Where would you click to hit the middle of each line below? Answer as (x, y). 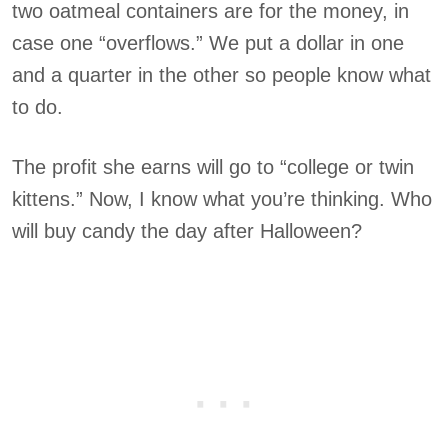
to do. (37, 107)
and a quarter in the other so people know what (221, 75)
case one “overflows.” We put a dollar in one (208, 43)
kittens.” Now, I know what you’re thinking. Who (222, 199)
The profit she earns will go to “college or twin (213, 167)
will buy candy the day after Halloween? (187, 231)
